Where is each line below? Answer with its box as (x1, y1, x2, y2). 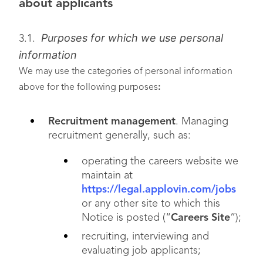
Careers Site (171, 213, 230, 223)
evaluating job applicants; (82, 245, 201, 256)
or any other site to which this (82, 198, 220, 209)
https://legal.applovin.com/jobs (82, 184, 236, 195)
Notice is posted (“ (82, 213, 171, 223)
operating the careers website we (82, 156, 238, 167)
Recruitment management (48, 116, 176, 127)
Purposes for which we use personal (41, 32, 223, 44)
